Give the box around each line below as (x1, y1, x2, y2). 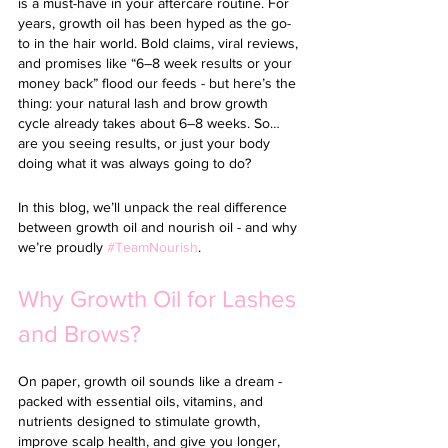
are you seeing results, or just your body (18, 135, 274, 151)
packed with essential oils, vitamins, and (18, 393, 267, 409)
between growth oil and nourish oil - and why (18, 219, 301, 235)
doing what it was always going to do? (18, 155, 251, 171)
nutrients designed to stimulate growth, (18, 413, 264, 429)
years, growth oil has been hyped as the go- (18, 15, 291, 31)
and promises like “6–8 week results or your (18, 55, 296, 71)
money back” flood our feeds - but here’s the (18, 75, 300, 91)
